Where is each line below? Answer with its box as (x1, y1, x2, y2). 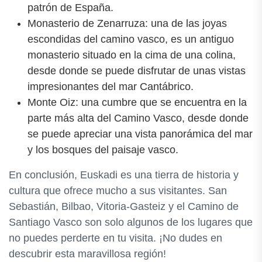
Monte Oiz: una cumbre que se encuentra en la (27, 96, 247, 108)
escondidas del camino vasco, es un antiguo (27, 33, 234, 45)
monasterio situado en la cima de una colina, (27, 49, 236, 61)
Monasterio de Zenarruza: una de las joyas (27, 17, 227, 29)
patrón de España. (27, 1, 113, 13)
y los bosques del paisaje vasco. (27, 143, 178, 156)
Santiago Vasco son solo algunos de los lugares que (9, 216, 253, 228)
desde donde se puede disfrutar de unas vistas (27, 64, 246, 77)
